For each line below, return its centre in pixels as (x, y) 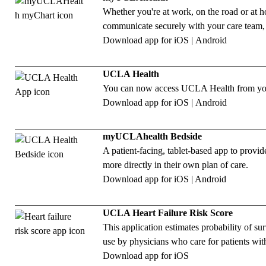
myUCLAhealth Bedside (153, 137)
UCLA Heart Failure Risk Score (168, 213)
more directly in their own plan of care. (176, 165)
